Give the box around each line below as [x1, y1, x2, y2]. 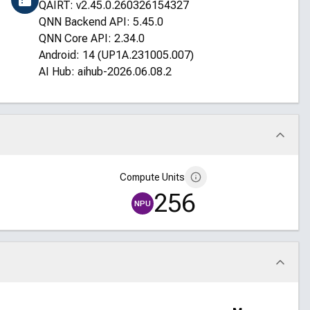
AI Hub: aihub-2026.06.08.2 [38, 65, 172, 78]
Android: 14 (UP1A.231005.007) [38, 48, 194, 62]
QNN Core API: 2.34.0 [38, 32, 145, 45]
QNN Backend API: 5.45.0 [38, 15, 163, 28]
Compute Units [119, 172, 185, 183]
